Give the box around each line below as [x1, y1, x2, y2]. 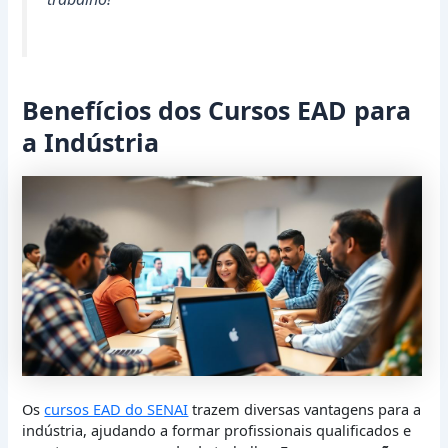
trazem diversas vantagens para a [188, 399, 422, 420]
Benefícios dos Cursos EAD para [22, 93, 412, 128]
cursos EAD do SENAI [44, 399, 189, 420]
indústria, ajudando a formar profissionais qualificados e [22, 420, 412, 441]
